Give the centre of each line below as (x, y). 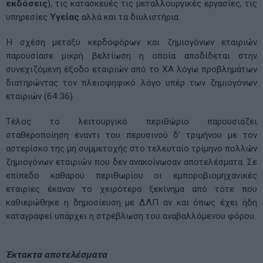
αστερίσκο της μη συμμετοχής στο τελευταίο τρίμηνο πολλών (131, 148)
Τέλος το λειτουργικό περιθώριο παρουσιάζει (131, 121)
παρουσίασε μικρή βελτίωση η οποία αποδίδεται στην (131, 55)
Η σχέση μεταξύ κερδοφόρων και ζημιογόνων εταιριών (131, 42)
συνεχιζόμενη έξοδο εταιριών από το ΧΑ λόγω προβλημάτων (131, 69)
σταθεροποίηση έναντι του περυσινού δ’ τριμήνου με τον (131, 135)
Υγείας (66, 17)
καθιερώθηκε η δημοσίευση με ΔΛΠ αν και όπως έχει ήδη (131, 202)
